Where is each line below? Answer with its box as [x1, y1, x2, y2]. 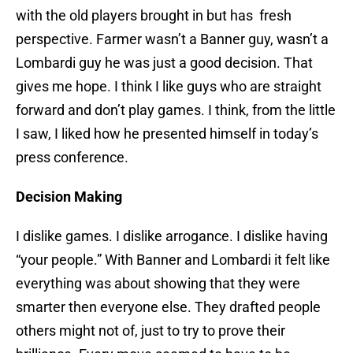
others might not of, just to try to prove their [16, 322, 285, 340]
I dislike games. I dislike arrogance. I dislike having [16, 228, 328, 245]
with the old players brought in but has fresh [16, 7, 292, 24]
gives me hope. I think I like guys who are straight [16, 78, 321, 95]
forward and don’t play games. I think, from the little [16, 102, 336, 119]
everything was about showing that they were [16, 275, 300, 292]
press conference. [16, 149, 128, 166]
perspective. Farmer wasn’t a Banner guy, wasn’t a [16, 31, 329, 48]
